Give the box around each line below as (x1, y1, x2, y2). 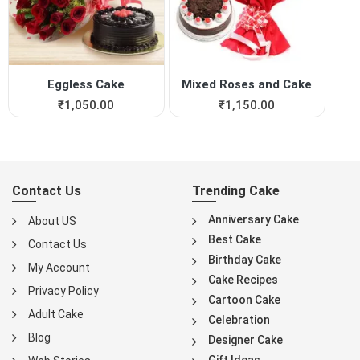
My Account (28, 260, 90, 274)
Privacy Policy (28, 284, 99, 297)
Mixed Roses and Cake (182, 76, 313, 92)
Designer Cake (208, 333, 283, 346)
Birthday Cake (208, 252, 281, 266)
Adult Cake (28, 307, 84, 321)
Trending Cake (192, 182, 280, 198)
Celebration (208, 313, 270, 326)
